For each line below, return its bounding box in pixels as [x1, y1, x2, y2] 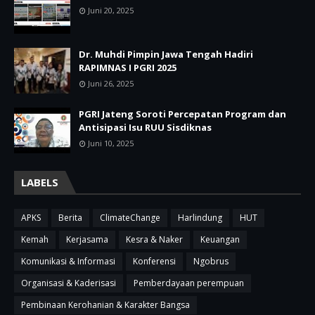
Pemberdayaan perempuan [134, 276, 244, 289]
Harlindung [178, 211, 222, 224]
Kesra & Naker [126, 233, 183, 245]
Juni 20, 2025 [88, 4, 134, 15]
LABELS [21, 174, 58, 189]
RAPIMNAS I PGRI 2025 [79, 60, 176, 74]
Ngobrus [193, 255, 229, 267]
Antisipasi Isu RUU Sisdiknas [79, 120, 212, 134]
